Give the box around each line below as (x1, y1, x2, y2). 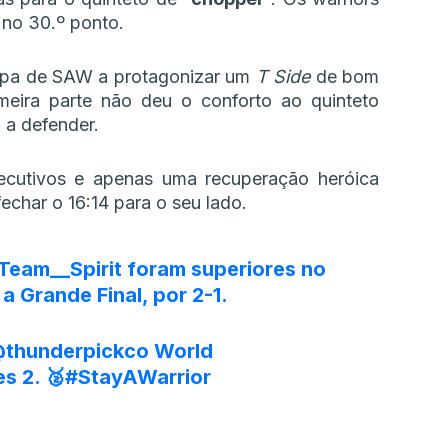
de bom (310, 66, 379, 88)
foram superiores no (122, 257, 326, 282)
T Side (255, 66, 311, 88)
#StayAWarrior (65, 365, 211, 390)
